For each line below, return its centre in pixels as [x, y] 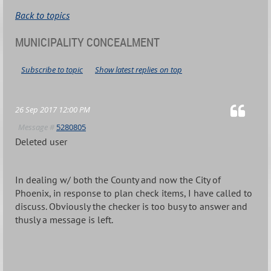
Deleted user [41, 142]
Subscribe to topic [52, 70]
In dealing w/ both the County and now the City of [118, 180]
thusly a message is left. [65, 220]
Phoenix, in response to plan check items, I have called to [134, 193]
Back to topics [42, 15]
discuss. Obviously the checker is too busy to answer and [131, 207]
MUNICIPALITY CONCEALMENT [87, 42]
